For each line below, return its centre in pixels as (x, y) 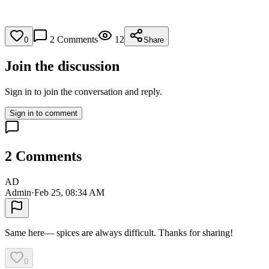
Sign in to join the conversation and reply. (83, 92)
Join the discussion (62, 66)
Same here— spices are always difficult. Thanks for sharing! (119, 233)
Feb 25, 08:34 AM (69, 193)
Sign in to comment (44, 113)
